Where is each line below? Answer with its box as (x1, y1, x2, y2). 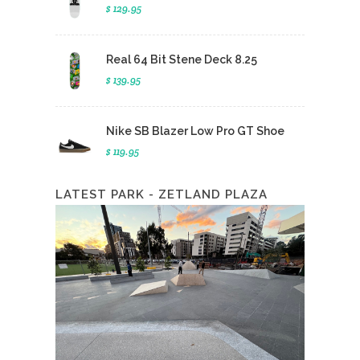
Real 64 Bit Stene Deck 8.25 (106, 53, 257, 66)
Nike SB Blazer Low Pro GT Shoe (106, 125, 284, 137)
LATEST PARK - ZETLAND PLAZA (55, 187, 268, 202)
